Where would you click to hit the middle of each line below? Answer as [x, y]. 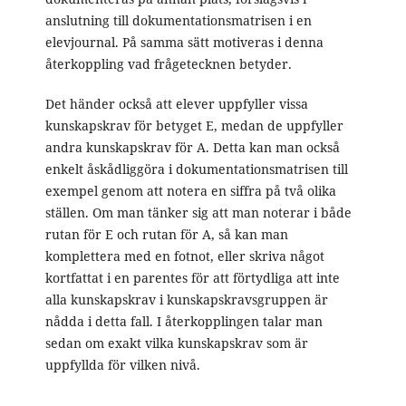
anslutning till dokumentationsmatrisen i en [178, 21]
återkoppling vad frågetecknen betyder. [168, 64]
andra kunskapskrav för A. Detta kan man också [192, 148]
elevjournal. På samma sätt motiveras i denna [184, 43]
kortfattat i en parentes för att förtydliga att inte [192, 278]
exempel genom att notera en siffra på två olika [190, 191]
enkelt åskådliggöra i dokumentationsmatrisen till [196, 169]
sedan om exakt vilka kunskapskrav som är [176, 343]
